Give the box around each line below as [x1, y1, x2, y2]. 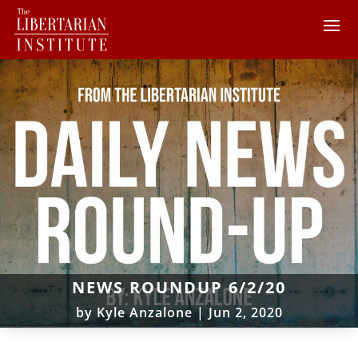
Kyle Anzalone [96, 303, 193, 321]
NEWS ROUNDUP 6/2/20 [72, 276, 286, 298]
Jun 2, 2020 [208, 303, 283, 321]
